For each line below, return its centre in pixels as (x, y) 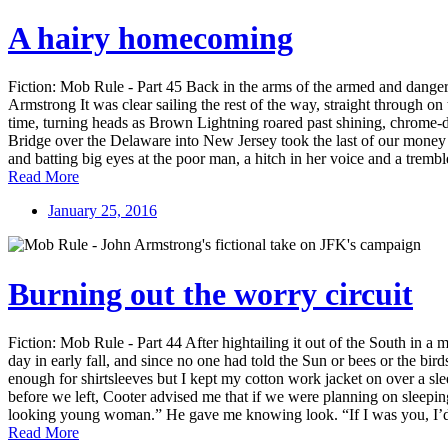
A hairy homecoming (150, 37)
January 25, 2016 (102, 211)
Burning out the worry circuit (210, 293)
